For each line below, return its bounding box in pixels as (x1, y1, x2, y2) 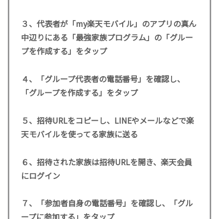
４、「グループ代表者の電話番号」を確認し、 (21, 72, 185, 85)
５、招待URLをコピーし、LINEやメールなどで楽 (21, 114, 194, 126)
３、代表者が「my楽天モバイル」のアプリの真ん (21, 18, 197, 30)
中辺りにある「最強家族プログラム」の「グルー (21, 31, 193, 44)
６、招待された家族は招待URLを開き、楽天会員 (21, 155, 192, 168)
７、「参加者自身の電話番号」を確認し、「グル (21, 197, 193, 209)
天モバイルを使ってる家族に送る (21, 128, 138, 140)
